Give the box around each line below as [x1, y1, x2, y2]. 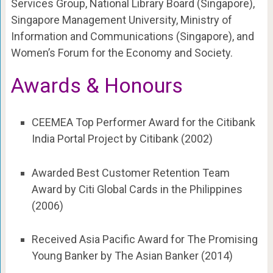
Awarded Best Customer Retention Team [31, 166, 230, 179]
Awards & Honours [10, 73, 183, 98]
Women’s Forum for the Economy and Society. [10, 46, 233, 60]
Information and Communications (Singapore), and [10, 30, 254, 43]
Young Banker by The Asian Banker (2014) [31, 249, 233, 262]
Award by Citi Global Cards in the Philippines [31, 182, 243, 196]
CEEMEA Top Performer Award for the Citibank [31, 116, 255, 129]
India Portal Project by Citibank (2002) [31, 132, 213, 146]
